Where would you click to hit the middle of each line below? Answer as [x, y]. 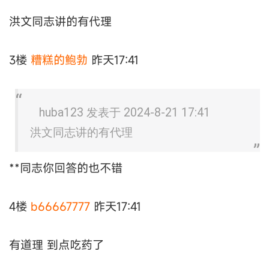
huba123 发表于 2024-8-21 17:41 [125, 112]
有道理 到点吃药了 [56, 245]
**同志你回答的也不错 [66, 168]
